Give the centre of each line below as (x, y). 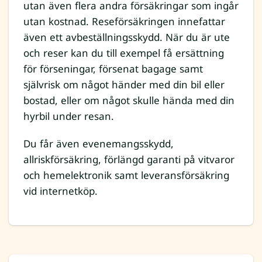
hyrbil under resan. (69, 116)
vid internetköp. (61, 191)
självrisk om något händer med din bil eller (124, 85)
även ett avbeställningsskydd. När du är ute (127, 37)
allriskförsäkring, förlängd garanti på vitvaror (129, 160)
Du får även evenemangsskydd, (99, 144)
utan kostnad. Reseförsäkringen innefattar (124, 22)
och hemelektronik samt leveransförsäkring (126, 175)
